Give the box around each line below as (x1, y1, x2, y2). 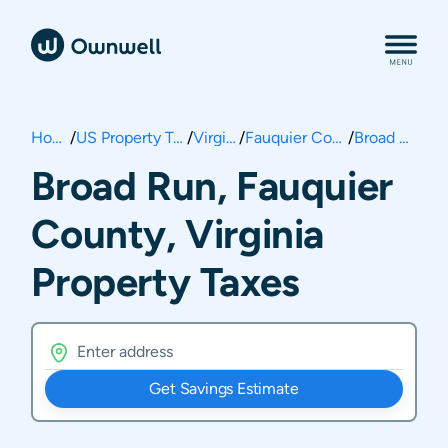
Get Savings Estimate (149, 379, 299, 398)
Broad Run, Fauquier (31, 162, 393, 209)
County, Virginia (31, 210, 324, 257)
